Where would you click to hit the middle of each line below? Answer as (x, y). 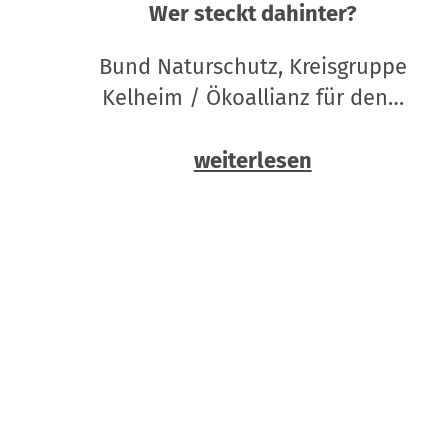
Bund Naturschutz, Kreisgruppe (252, 67)
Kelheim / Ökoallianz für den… (252, 98)
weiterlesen (252, 161)
